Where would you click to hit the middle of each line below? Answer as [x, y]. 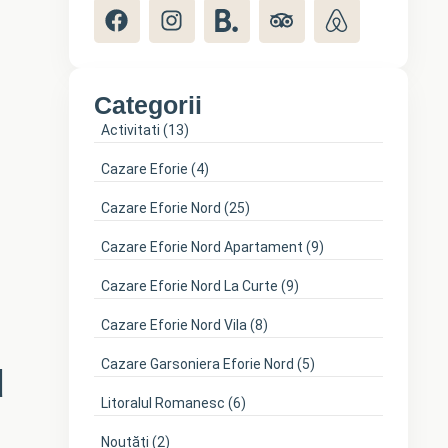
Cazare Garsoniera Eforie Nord [197, 364]
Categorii [147, 105]
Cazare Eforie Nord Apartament [201, 247]
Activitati [130, 130]
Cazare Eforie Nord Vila [173, 325]
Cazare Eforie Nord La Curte [189, 286]
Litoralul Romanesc [162, 403]
